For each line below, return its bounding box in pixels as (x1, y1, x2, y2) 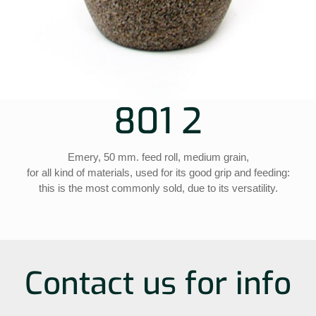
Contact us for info (25, 262, 291, 304)
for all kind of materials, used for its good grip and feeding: (26, 166, 290, 178)
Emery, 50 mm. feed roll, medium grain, (67, 150, 249, 163)
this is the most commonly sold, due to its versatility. (38, 181, 278, 194)
